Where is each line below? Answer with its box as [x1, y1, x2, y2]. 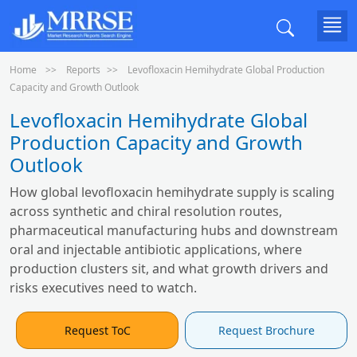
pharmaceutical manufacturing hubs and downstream [10, 222, 338, 239]
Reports [66, 63, 100, 76]
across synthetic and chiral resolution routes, [10, 202, 282, 220]
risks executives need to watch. [10, 279, 197, 296]
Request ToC [64, 323, 131, 338]
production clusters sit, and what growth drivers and [10, 260, 328, 277]
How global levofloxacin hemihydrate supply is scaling [10, 183, 335, 201]
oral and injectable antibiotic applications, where [10, 241, 302, 258]
